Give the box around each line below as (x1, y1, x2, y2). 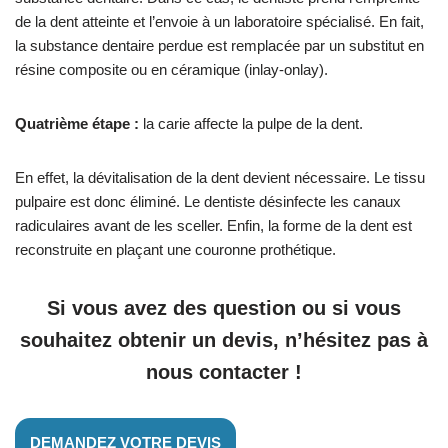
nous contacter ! (146, 361, 302, 383)
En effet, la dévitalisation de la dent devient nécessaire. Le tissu (15, 169, 425, 186)
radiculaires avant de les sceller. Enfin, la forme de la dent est (15, 217, 412, 234)
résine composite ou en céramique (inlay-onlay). (15, 61, 328, 78)
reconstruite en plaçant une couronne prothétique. (15, 241, 336, 258)
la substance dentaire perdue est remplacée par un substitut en (15, 37, 424, 54)
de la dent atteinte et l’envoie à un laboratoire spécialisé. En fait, (15, 13, 424, 30)
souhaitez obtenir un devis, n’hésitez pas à (20, 329, 428, 351)
